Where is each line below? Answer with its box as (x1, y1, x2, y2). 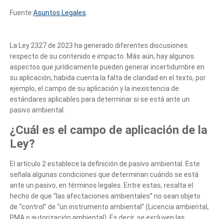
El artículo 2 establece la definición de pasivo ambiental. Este (10, 159, 200, 168)
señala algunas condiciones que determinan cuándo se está (10, 170, 198, 178)
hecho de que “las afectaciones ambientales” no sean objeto (10, 192, 200, 200)
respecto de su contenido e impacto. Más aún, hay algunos (10, 52, 194, 60)
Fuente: (10, 8, 33, 17)
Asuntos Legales (33, 8, 86, 17)
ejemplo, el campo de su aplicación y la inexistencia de (10, 84, 179, 92)
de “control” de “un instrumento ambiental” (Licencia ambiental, (10, 202, 209, 211)
